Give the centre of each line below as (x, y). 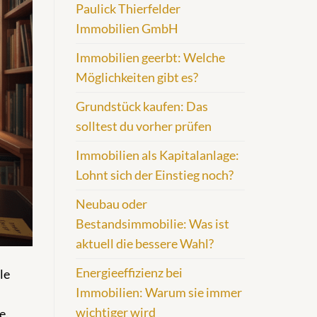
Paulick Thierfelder (128, 9)
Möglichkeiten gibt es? (137, 78)
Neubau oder (111, 204)
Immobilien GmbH (127, 29)
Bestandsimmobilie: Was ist (152, 224)
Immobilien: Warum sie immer (159, 293)
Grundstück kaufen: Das (142, 107)
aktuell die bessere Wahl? (145, 244)
